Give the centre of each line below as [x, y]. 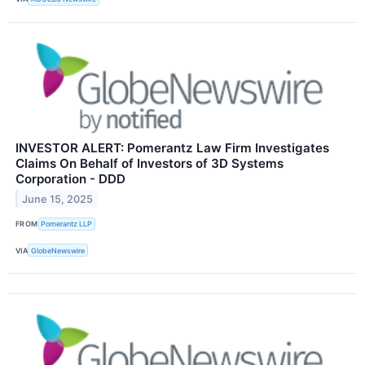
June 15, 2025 [58, 199]
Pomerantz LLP [67, 224]
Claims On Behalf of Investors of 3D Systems [150, 163]
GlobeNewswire [58, 250]
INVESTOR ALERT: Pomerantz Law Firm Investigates [172, 147]
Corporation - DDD [70, 178]
